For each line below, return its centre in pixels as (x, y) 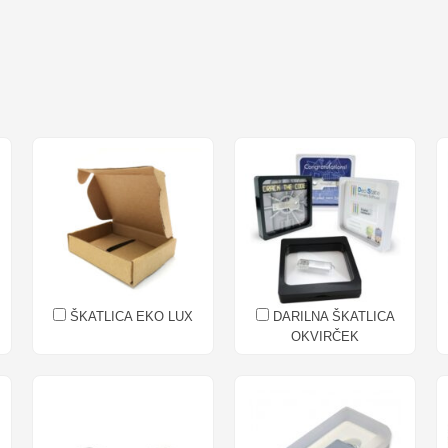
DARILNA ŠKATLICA (331, 317)
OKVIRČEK (325, 337)
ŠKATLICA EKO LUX (129, 317)
